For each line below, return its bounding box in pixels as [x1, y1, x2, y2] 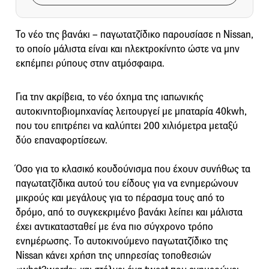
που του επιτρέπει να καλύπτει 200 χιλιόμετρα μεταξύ [16, 119, 238, 132]
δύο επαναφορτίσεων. [16, 133, 107, 147]
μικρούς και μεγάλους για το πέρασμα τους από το [16, 191, 225, 204]
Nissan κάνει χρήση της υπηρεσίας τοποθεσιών [16, 249, 211, 262]
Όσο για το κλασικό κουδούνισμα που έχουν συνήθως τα [16, 162, 250, 175]
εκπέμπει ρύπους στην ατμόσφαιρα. [16, 56, 165, 70]
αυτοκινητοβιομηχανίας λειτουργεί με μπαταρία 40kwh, [16, 104, 247, 118]
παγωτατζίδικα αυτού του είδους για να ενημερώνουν [16, 177, 238, 190]
